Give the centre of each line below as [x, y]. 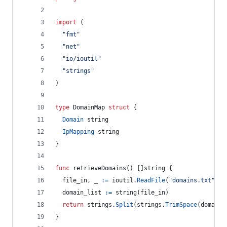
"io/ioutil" [82, 59]
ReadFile [151, 180]
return [73, 205]
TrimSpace [181, 205]
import [66, 22]
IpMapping [78, 132]
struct [119, 107]
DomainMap [89, 107]
